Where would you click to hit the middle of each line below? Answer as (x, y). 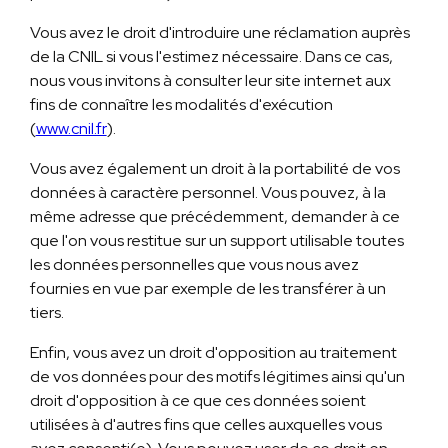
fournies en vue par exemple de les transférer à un (207, 289)
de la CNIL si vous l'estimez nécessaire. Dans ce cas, (211, 57)
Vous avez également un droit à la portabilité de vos (214, 169)
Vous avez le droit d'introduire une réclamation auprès (219, 33)
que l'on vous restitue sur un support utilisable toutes (216, 241)
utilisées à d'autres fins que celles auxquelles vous (205, 425)
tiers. (46, 313)
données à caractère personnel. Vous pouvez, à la (207, 193)
